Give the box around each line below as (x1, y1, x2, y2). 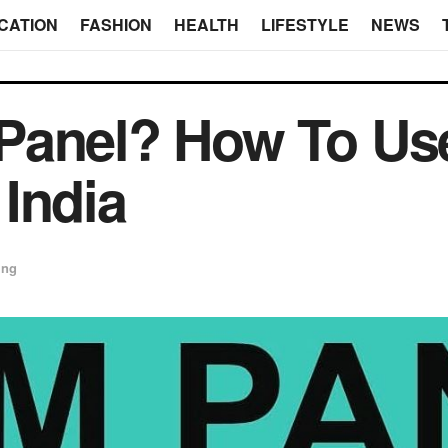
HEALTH (173, 13, 239, 36)
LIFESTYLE (260, 13, 349, 36)
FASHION (79, 13, 152, 36)
